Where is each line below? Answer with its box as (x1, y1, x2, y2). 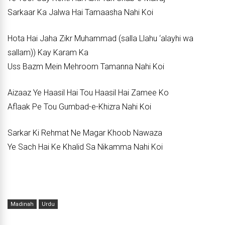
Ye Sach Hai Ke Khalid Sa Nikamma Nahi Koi (8, 142, 163, 152)
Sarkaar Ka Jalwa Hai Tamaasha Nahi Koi (8, 8, 153, 17)
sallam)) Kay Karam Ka (8, 48, 88, 57)
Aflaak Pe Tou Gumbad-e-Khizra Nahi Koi (8, 102, 151, 111)
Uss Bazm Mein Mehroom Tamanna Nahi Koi (8, 62, 164, 71)
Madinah (11, 201, 34, 207)
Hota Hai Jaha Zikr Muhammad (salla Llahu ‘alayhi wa (8, 34, 193, 43)
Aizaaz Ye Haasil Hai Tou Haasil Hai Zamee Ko (8, 88, 169, 97)
